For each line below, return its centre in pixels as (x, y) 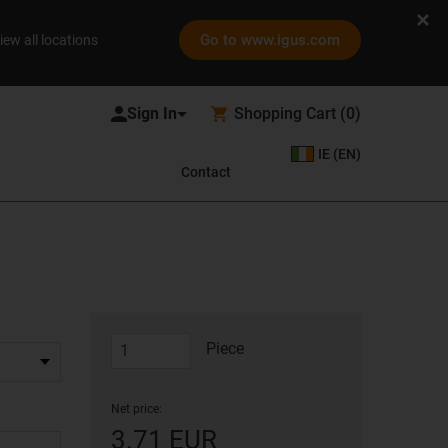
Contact (206, 172)
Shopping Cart (285, 113)
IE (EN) (339, 154)
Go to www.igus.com (270, 40)
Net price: (136, 409)
